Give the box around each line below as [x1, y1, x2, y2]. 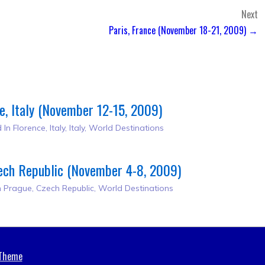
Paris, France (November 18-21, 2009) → [109, 23, 258, 37]
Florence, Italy [13, 122, 66, 133]
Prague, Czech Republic [4, 183, 95, 193]
